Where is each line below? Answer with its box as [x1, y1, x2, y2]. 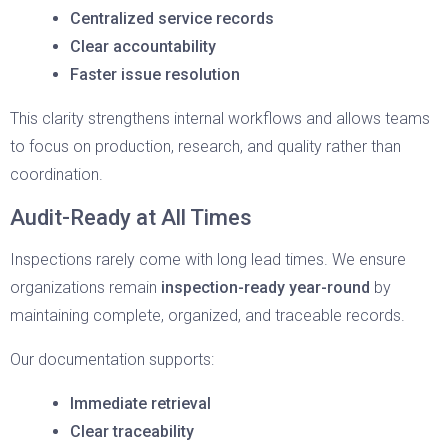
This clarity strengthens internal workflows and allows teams [10, 109, 430, 128]
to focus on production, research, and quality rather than [10, 137, 401, 156]
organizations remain [10, 278, 161, 297]
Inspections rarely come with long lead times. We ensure [10, 250, 406, 269]
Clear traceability [70, 422, 194, 441]
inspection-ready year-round [161, 278, 370, 297]
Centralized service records [70, 9, 274, 28]
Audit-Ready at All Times [10, 205, 252, 230]
